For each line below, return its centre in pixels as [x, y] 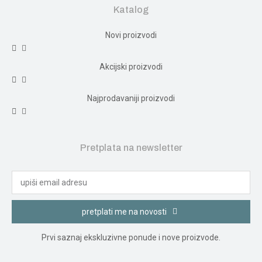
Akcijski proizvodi [131, 66]
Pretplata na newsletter [131, 147]
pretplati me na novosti [124, 211]
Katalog [131, 9]
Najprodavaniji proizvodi [131, 98]
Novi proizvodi [131, 35]
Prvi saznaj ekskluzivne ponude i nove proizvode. [131, 237]
